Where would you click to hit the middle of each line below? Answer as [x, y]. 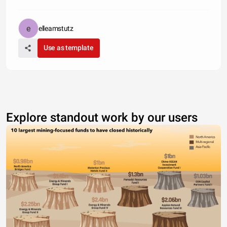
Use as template [69, 47]
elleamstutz [56, 28]
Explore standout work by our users [102, 117]
